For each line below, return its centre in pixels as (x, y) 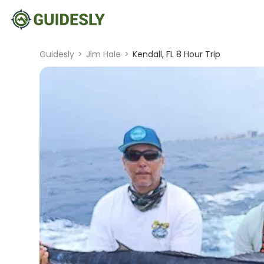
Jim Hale (104, 54)
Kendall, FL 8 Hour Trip (177, 54)
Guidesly (57, 54)
